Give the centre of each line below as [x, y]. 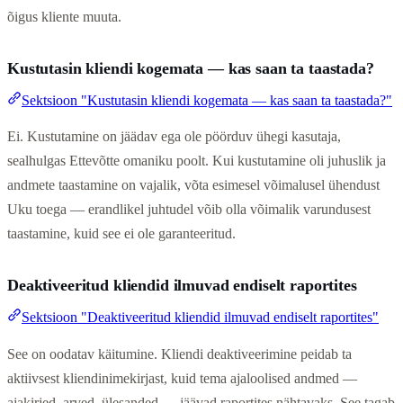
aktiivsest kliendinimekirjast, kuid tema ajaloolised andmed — [182, 378]
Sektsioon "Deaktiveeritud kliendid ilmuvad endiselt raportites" [200, 318]
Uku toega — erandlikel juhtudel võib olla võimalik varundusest [189, 210]
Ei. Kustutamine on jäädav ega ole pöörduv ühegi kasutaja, [174, 137]
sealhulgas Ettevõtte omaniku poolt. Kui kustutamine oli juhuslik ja [197, 161]
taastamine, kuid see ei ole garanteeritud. [121, 234]
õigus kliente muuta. [64, 16]
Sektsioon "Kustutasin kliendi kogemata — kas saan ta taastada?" [207, 100]
